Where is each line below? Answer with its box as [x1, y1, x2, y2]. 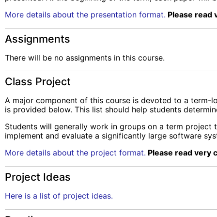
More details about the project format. [5, 148, 146, 158]
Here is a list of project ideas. [5, 191, 113, 201]
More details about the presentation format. [5, 9, 166, 19]
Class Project [5, 75, 71, 88]
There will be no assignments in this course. [5, 52, 165, 62]
